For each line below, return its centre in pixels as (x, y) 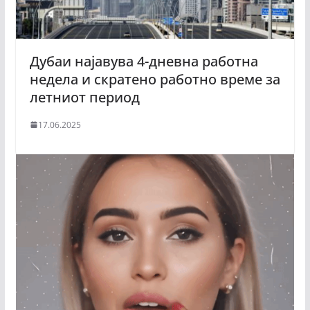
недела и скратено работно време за (155, 79)
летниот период (86, 97)
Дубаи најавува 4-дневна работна (144, 61)
